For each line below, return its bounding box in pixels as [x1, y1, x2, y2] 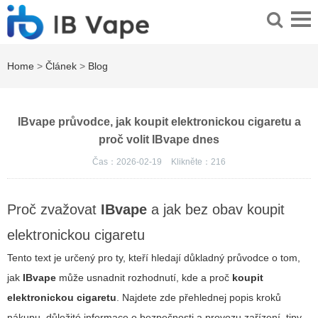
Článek [45, 60, 77, 72]
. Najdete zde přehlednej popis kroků [116, 292, 281, 304]
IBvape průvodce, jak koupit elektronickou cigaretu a [17, 116, 301, 128]
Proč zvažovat [7, 202, 101, 218]
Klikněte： [171, 157, 211, 168]
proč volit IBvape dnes [99, 133, 219, 146]
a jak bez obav [147, 202, 247, 218]
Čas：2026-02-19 [92, 157, 164, 168]
